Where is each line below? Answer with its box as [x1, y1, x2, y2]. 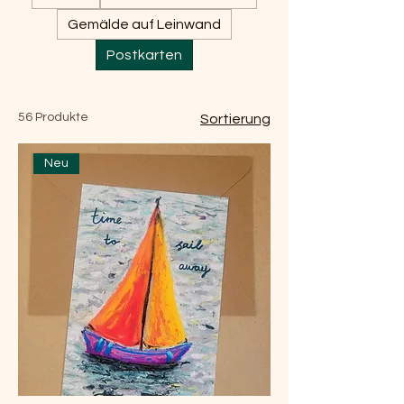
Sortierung [200, 112, 271, 126]
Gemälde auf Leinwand [68, 17, 221, 32]
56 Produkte [18, 111, 88, 124]
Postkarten [106, 48, 182, 62]
